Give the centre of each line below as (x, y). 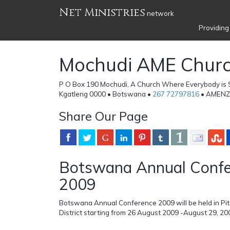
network (160, 13)
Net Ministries (102, 13)
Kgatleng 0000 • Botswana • (106, 94)
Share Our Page (103, 116)
